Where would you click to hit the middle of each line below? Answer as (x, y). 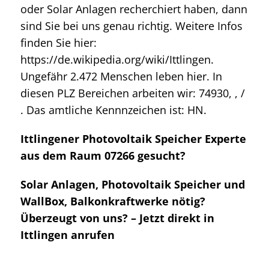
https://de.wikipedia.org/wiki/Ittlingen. (117, 59)
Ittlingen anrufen (68, 234)
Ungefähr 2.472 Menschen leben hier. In (121, 76)
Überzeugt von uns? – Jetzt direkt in (117, 218)
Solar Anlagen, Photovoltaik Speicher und (133, 184)
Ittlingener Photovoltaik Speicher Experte (133, 138)
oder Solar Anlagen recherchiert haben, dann (134, 9)
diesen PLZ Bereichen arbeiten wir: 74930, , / (133, 93)
